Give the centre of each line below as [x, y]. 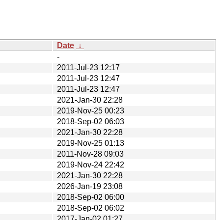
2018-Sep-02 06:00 [91, 197]
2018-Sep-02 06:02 [91, 208]
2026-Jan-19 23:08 [90, 186]
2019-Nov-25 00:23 [91, 110]
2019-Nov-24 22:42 [91, 165]
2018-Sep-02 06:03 [91, 121]
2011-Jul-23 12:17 [88, 67]
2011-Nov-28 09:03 [90, 154]
